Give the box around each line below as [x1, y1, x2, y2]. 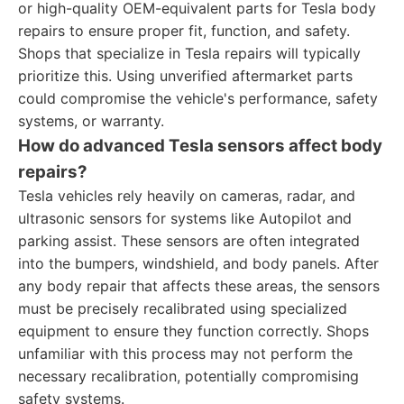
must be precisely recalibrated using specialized [18, 299, 347, 317]
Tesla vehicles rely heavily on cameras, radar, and [18, 187, 355, 205]
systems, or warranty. [18, 112, 164, 130]
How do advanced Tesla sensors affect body [18, 135, 382, 156]
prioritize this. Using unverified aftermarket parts [18, 67, 353, 85]
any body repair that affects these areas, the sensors [18, 277, 380, 295]
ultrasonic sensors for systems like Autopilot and [18, 209, 352, 227]
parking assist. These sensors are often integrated [18, 232, 360, 250]
